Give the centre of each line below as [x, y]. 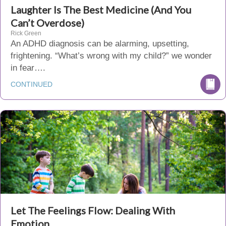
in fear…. [28, 68]
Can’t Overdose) [47, 23]
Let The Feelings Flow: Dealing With [93, 210]
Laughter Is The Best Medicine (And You [101, 10]
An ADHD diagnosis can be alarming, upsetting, [100, 44]
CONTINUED [32, 84]
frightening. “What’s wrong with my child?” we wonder [111, 56]
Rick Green [26, 33]
